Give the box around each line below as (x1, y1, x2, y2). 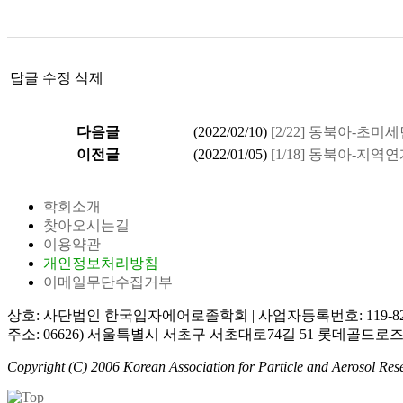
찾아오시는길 (43, 218, 130, 233)
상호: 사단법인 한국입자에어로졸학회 (7, 308, 252, 323)
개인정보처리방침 (43, 255, 158, 271)
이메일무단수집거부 (43, 274, 173, 290)
